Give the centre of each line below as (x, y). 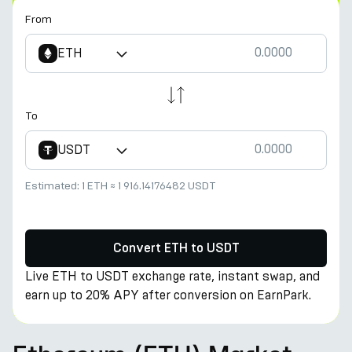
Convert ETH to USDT (176, 248)
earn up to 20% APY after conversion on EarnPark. (168, 295)
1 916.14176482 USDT (167, 186)
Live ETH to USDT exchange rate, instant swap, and (172, 276)
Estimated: (53, 186)
